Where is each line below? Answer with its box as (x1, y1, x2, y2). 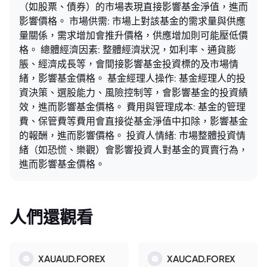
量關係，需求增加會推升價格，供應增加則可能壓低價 (19, 29, 248, 41)
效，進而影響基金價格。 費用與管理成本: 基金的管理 (19, 101, 246, 113)
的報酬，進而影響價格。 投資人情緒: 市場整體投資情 (19, 129, 246, 141)
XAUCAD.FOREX (167, 252, 235, 265)
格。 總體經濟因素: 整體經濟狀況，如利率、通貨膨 (19, 44, 236, 55)
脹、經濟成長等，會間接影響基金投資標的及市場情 (19, 58, 238, 70)
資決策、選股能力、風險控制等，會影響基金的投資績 (19, 86, 248, 98)
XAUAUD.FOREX (38, 252, 105, 265)
